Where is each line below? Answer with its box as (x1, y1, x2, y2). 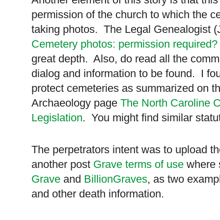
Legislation (31, 111, 82, 124)
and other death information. (31, 188, 164, 200)
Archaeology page (31, 97, 120, 110)
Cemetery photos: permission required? (31, 38, 218, 51)
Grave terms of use (93, 158, 184, 171)
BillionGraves (84, 173, 147, 186)
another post (31, 158, 93, 171)
